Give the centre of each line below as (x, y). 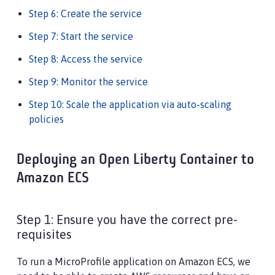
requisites (44, 234)
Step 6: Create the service (85, 14)
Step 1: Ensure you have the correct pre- (127, 219)
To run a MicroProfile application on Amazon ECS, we (134, 261)
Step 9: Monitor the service (88, 82)
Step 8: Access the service (86, 59)
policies (46, 119)
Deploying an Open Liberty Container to (135, 160)
